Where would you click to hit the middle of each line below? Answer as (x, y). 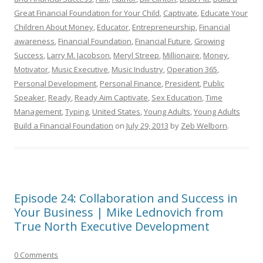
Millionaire (181, 55)
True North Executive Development (112, 226)
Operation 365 (192, 69)
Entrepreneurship (164, 27)
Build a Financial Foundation (64, 126)
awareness (34, 41)
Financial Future (163, 41)
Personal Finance (131, 83)
